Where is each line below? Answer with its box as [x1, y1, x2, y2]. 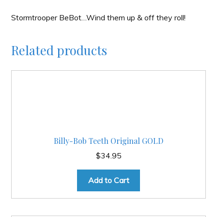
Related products [11, 41, 107, 58]
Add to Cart [88, 175, 129, 185]
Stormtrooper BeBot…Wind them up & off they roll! [11, 13, 186, 23]
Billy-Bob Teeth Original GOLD [54, 136, 163, 146]
